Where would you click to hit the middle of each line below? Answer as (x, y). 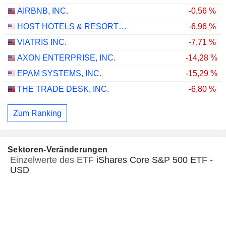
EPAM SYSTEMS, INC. (59, 74)
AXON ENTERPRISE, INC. (66, 58)
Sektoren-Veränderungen (58, 150)
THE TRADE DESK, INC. (63, 89)
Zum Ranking (37, 113)
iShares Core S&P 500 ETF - (155, 160)
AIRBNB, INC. (43, 11)
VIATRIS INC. (42, 42)
